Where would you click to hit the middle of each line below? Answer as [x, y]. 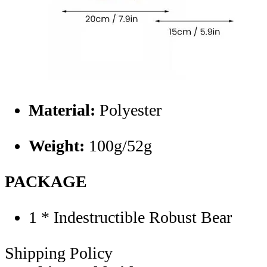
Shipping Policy [59, 253]
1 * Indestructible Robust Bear [130, 217]
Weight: [59, 145]
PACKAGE [46, 181]
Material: [64, 110]
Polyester [131, 110]
